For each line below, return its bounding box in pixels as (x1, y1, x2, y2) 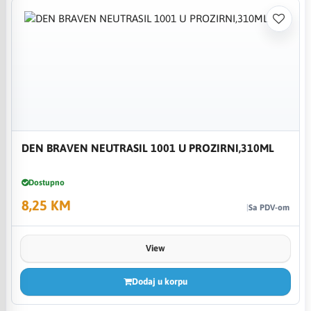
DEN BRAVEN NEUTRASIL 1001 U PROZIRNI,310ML (22, 141, 274, 154)
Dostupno (28, 177, 65, 187)
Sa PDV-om (248, 202, 289, 212)
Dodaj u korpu (131, 276, 187, 287)
